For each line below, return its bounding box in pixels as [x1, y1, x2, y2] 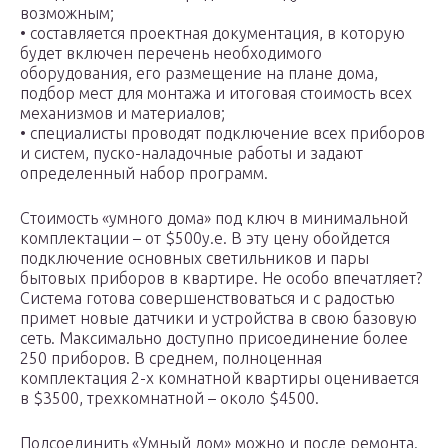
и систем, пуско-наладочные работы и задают [20, 144, 363, 163]
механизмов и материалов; [20, 104, 225, 123]
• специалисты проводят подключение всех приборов [20, 124, 425, 143]
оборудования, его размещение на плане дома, [20, 64, 378, 83]
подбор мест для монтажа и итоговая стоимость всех [20, 84, 412, 103]
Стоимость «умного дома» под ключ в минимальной [20, 209, 408, 228]
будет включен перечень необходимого [20, 44, 322, 63]
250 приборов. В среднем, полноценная [20, 349, 322, 368]
